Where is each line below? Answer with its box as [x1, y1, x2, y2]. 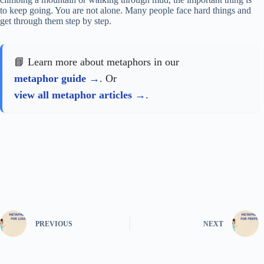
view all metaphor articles [14, 88, 132, 101]
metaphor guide [14, 72, 86, 84]
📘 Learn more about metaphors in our [14, 55, 179, 68]
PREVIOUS [35, 220, 72, 229]
